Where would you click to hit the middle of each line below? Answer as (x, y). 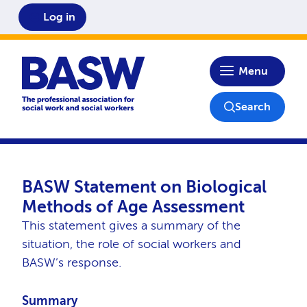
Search (253, 107)
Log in (60, 17)
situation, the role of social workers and (131, 244)
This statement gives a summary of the (131, 225)
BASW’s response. (71, 262)
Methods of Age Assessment (133, 207)
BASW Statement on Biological (144, 187)
